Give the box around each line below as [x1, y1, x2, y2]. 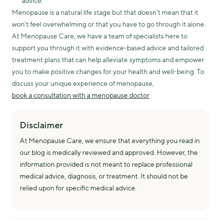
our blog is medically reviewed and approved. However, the [20, 148, 198, 157]
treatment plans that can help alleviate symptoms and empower [12, 55, 204, 65]
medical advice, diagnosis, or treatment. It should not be [20, 172, 188, 181]
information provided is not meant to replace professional [20, 160, 192, 169]
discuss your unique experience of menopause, [12, 79, 154, 88]
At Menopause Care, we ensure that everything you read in [20, 136, 200, 146]
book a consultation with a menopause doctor [12, 91, 149, 100]
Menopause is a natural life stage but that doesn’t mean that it [12, 8, 198, 17]
